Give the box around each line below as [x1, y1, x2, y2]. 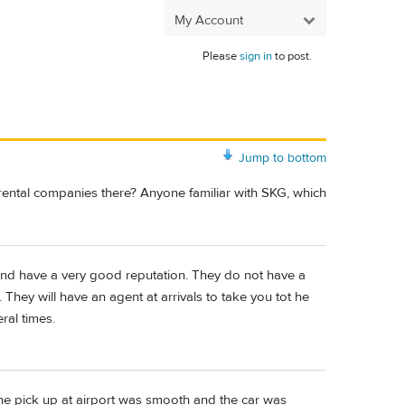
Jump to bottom [239, 149, 326, 166]
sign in [240, 49, 272, 63]
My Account [174, 11, 243, 29]
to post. [272, 49, 312, 63]
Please [202, 49, 240, 63]
